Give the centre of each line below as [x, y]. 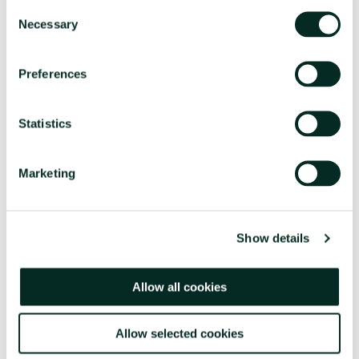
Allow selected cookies [179, 333]
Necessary [48, 24]
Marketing [47, 173]
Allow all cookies [179, 286]
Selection [30, 27]
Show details [273, 238]
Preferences [53, 73]
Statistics [45, 123]
